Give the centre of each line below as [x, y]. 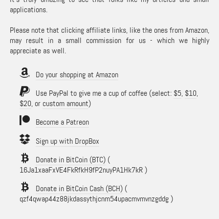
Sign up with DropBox [67, 141]
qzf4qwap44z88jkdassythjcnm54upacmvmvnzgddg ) [96, 199]
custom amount [66, 103]
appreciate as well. [38, 51]
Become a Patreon [62, 122]
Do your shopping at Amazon [77, 75]
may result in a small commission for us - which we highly [109, 40]
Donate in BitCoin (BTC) [71, 160]
